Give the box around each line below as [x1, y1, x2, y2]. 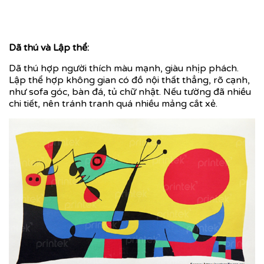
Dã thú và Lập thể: [9, 41, 89, 54]
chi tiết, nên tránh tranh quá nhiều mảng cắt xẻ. [9, 97, 217, 110]
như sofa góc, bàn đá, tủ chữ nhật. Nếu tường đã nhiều [9, 85, 251, 98]
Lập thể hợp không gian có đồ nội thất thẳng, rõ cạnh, [9, 74, 250, 86]
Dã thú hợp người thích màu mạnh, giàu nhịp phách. [9, 62, 239, 74]
